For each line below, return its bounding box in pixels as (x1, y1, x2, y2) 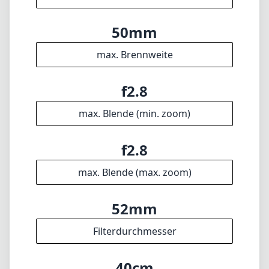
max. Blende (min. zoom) (79, 107, 190, 120)
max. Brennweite (96, 48, 173, 61)
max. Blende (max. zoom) (77, 166, 192, 179)
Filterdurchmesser (92, 225, 177, 238)
